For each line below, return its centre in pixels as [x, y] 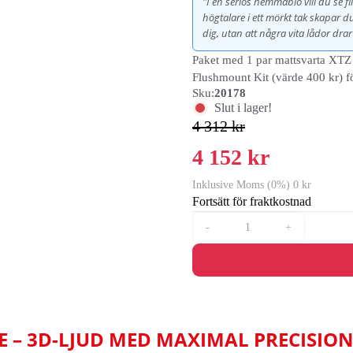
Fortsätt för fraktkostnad [252, 201]
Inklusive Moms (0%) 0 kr [252, 185]
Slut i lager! [243, 108]
